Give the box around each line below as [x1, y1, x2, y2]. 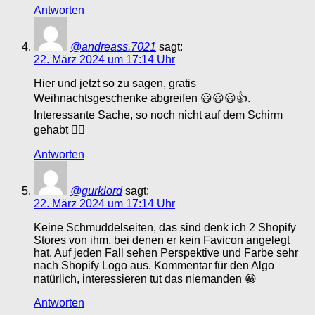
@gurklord [70, 185, 122, 198]
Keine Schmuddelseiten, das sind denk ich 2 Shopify [34, 221, 296, 234]
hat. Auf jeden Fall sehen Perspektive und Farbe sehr [34, 247, 298, 259]
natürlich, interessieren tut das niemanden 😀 [34, 273, 257, 285]
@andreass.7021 [70, 41, 156, 53]
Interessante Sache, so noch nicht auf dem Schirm [34, 109, 283, 122]
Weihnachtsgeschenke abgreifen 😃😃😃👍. [34, 92, 250, 105]
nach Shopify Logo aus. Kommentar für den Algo [34, 259, 274, 272]
